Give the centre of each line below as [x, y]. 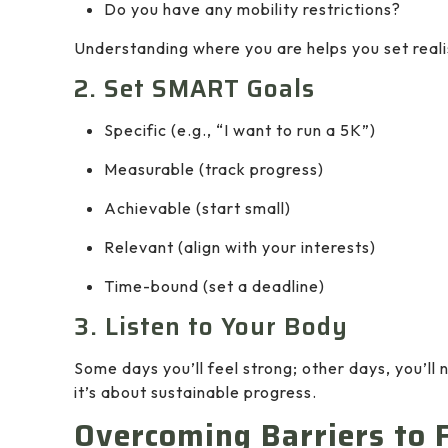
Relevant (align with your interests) [240, 247]
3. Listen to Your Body [211, 327]
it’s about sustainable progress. [195, 392]
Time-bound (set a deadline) [214, 286]
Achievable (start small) [197, 208]
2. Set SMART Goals [194, 89]
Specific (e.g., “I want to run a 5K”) [240, 130]
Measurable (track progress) [214, 169]
